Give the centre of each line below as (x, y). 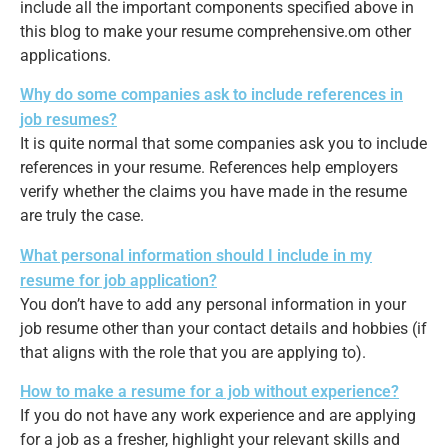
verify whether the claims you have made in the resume (213, 192)
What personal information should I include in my (196, 255)
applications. (65, 56)
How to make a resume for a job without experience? (209, 392)
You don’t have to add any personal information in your (213, 304)
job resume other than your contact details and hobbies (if (223, 328)
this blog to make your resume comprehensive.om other (215, 32)
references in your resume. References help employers (209, 168)
